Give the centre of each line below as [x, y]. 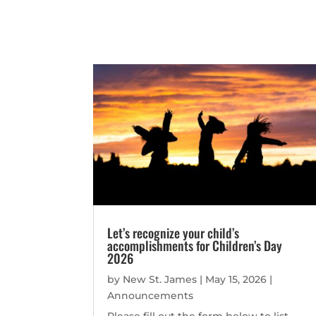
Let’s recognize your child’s [173, 233]
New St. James [160, 280]
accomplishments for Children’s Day [195, 246]
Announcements [150, 296]
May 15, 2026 [236, 280]
